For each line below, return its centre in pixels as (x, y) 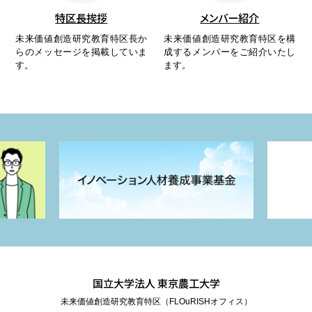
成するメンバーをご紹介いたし (230, 52)
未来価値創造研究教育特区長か (81, 39)
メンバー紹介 (230, 18)
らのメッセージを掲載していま (81, 52)
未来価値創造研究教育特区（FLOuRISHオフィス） (156, 301)
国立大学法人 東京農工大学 (156, 282)
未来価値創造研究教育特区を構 (230, 39)
